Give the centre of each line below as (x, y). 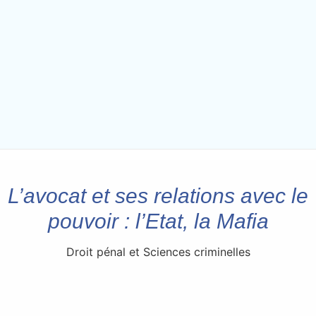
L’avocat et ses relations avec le (158, 196)
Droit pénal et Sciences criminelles (158, 252)
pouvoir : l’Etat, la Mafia (158, 221)
